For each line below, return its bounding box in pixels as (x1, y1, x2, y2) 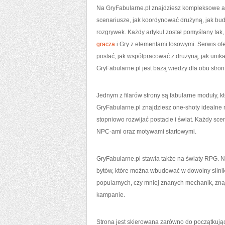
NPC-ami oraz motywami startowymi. (96, 128, 196, 135)
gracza (96, 41, 115, 48)
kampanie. (96, 191, 125, 198)
